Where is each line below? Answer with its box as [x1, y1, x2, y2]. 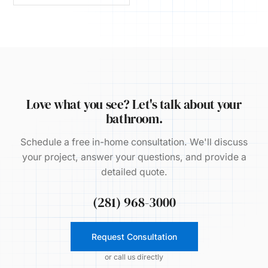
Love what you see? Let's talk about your [26, 96, 242, 113]
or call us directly [105, 252, 163, 261]
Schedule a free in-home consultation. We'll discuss [20, 136, 248, 148]
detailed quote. [100, 166, 167, 178]
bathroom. [105, 110, 163, 127]
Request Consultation [91, 231, 177, 242]
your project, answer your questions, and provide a [22, 151, 246, 163]
